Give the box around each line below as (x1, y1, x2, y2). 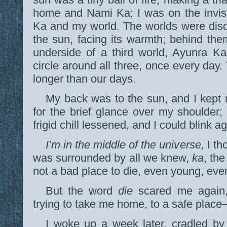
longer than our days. (33, 72, 136, 86)
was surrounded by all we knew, (33, 152, 192, 165)
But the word (46, 184, 119, 198)
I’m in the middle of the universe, (46, 138, 204, 152)
